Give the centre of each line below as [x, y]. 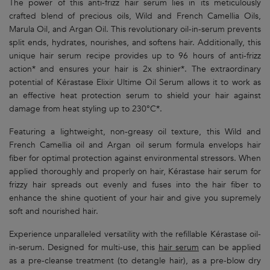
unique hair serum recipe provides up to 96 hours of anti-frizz [135, 56]
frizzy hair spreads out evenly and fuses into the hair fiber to [135, 185]
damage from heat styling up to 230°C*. [86, 109]
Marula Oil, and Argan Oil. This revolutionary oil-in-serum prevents [135, 30]
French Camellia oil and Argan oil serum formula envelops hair [135, 145]
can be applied [230, 248]
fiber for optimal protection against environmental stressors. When [135, 159]
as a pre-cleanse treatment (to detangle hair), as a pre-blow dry [135, 261]
